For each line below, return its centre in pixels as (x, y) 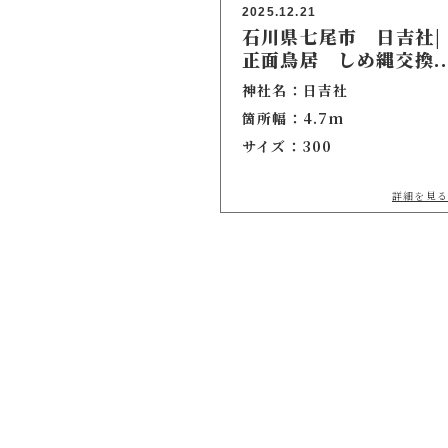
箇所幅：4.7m (293, 118)
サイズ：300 (287, 146)
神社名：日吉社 (295, 90)
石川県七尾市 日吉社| (342, 36)
